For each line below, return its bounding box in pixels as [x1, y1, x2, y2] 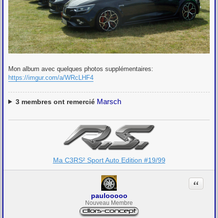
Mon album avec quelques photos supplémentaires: [8, 65, 153, 73]
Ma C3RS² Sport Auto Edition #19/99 [53, 156, 165, 164]
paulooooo [91, 191, 127, 200]
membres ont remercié [19, 97, 97, 106]
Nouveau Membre [85, 199, 133, 206]
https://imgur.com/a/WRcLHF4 [8, 73, 93, 81]
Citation [193, 179, 216, 188]
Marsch [96, 97, 121, 106]
